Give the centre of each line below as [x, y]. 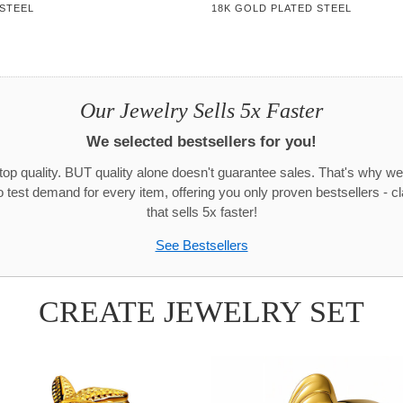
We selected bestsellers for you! [201, 141]
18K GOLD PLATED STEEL [282, 9]
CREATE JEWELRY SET [201, 311]
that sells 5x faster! [201, 211]
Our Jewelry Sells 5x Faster [201, 110]
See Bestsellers [201, 245]
